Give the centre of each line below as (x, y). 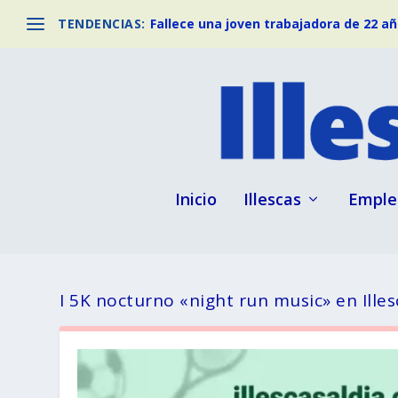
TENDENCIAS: (102, 24)
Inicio (196, 199)
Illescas (272, 199)
